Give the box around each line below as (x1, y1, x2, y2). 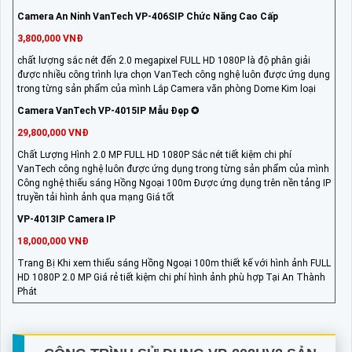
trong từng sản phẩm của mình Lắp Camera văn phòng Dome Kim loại (17, 82, 316, 94)
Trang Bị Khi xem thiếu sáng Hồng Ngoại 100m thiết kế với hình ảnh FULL (17, 257, 331, 269)
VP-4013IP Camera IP (17, 213, 115, 225)
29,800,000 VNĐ (17, 126, 89, 138)
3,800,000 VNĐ (17, 32, 83, 44)
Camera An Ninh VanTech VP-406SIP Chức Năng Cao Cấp (17, 10, 278, 22)
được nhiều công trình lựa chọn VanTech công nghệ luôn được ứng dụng (17, 68, 330, 80)
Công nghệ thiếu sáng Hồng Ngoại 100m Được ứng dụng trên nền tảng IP (17, 177, 331, 189)
